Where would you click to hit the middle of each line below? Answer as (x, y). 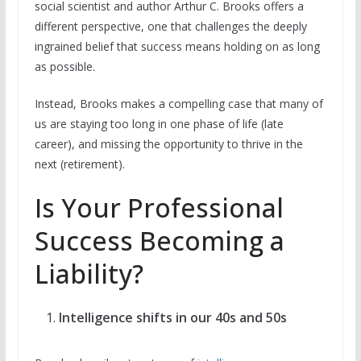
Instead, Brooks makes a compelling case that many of (178, 103)
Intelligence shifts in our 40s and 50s (172, 317)
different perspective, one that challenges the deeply (170, 26)
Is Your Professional (159, 207)
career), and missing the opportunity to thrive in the (168, 143)
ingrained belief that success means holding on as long (177, 46)
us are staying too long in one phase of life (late (159, 123)
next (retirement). (79, 164)
